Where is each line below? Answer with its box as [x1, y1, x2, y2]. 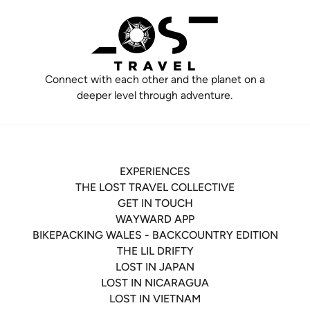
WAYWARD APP [116, 212, 194, 226]
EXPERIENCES [120, 165, 190, 179]
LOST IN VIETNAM [109, 292, 201, 306]
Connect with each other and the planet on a [44, 72, 265, 86]
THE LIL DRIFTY [116, 244, 194, 258]
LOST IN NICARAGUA [101, 276, 209, 290]
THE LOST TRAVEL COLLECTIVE [75, 181, 235, 194]
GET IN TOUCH [117, 197, 193, 210]
